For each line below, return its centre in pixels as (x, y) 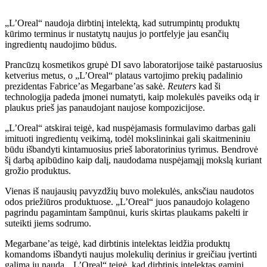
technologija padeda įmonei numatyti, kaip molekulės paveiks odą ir (132, 97)
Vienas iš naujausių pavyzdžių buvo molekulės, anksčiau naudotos (129, 191)
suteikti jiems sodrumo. (48, 223)
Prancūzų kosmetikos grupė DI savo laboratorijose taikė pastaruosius (133, 64)
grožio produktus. (38, 170)
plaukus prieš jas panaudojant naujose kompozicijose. (105, 107)
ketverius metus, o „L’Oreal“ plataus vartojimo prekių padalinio (124, 75)
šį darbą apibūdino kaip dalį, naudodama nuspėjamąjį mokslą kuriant (133, 160)
